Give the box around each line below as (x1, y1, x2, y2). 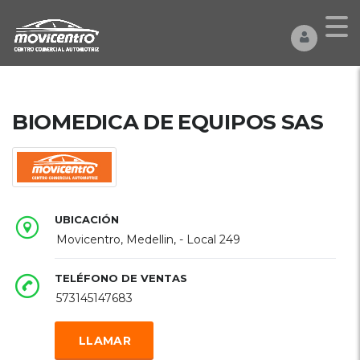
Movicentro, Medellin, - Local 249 (56, 232, 240, 247)
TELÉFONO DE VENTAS (55, 272, 187, 284)
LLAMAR (79, 333, 131, 348)
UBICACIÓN (55, 213, 119, 226)
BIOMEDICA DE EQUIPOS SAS (12, 109, 324, 135)
